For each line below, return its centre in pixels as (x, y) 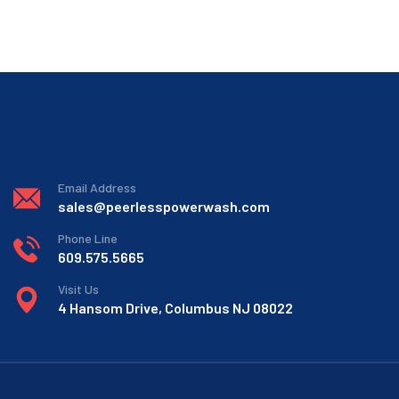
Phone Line (88, 238)
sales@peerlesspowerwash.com (164, 206)
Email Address (97, 187)
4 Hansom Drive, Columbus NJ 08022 (175, 307)
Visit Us (78, 289)
